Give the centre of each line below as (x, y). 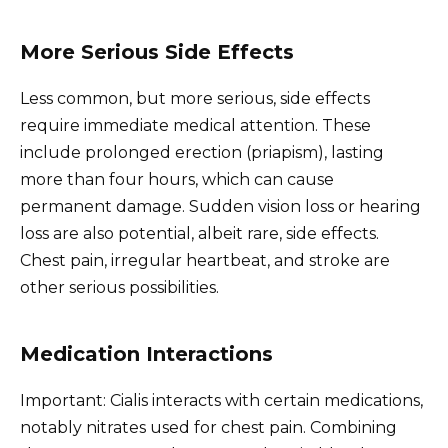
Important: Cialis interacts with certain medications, (221, 401)
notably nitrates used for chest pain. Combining (208, 428)
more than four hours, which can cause (177, 180)
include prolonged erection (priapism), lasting (202, 153)
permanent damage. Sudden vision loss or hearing (220, 207)
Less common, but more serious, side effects (195, 99)
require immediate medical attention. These (195, 126)
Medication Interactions (146, 354)
